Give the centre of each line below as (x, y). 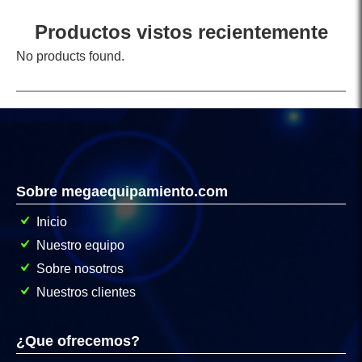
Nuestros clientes (86, 293)
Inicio (52, 222)
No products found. (70, 57)
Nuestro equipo (80, 246)
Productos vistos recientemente (181, 32)
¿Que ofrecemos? (78, 341)
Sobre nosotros (80, 269)
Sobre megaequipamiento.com (122, 192)
